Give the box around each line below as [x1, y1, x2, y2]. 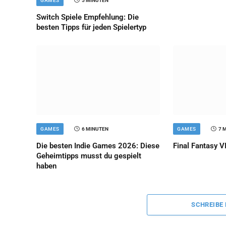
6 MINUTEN [81, 126, 108, 132]
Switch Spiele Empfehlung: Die [36, 12, 139, 22]
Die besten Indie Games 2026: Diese [36, 141, 159, 150]
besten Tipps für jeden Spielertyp [36, 22, 146, 32]
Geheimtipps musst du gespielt [36, 151, 141, 160]
